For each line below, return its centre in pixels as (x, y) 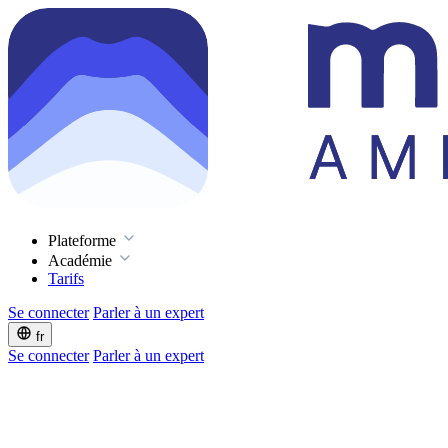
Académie (82, 260)
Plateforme (84, 240)
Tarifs (66, 278)
